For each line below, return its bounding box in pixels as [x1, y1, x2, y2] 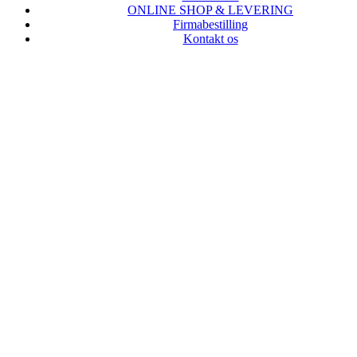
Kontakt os [182, 32, 238, 45]
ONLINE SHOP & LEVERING [127, 3, 293, 17]
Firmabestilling [173, 18, 248, 31]
